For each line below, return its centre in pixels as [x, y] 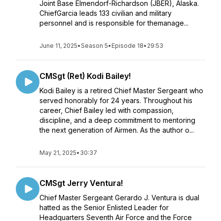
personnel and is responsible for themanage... [114, 23]
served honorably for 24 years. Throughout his [116, 100]
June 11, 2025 [58, 46]
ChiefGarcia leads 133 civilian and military [106, 13]
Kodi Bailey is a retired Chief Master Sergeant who [121, 91]
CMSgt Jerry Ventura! [81, 183]
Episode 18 [128, 46]
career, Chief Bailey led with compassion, [107, 110]
